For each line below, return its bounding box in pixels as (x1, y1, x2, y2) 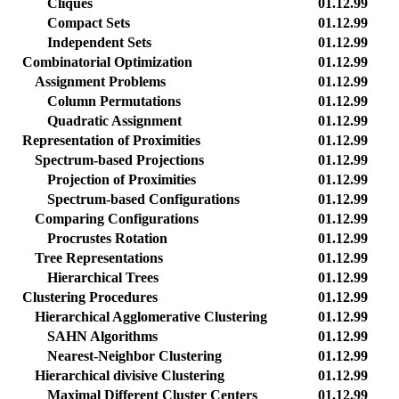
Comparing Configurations (35, 211, 199, 226)
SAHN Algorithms (47, 329, 158, 344)
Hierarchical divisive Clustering (35, 368, 224, 383)
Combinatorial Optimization (22, 54, 192, 69)
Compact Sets (47, 15, 130, 30)
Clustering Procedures (22, 289, 158, 305)
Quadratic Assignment (47, 113, 182, 128)
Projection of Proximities (47, 172, 196, 187)
